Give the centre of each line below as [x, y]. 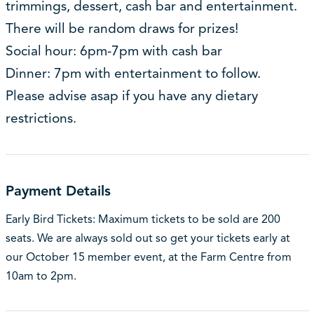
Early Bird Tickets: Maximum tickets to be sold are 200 [143, 220]
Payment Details [58, 191]
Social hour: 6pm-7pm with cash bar [114, 52]
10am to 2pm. [41, 277]
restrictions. [41, 119]
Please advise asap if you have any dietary [131, 96]
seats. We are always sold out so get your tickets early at [148, 239]
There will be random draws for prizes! [122, 29]
